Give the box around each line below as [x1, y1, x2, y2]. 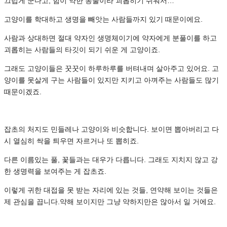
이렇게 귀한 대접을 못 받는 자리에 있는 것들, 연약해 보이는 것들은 [4, 185, 218, 194]
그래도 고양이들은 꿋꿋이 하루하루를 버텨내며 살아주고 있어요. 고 [4, 64, 219, 72]
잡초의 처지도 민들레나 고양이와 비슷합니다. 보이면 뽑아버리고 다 [4, 125, 219, 133]
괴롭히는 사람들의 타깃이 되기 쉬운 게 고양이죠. [4, 45, 160, 54]
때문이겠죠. [4, 87, 42, 96]
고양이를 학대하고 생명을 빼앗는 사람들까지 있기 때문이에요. [4, 15, 203, 23]
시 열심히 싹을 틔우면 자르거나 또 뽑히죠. [4, 136, 139, 145]
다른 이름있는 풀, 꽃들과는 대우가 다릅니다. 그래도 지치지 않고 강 [4, 155, 218, 164]
